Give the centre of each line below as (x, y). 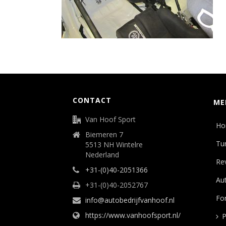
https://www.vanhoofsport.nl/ (133, 215)
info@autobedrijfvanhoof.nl (130, 200)
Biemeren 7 (104, 134)
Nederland (102, 155)
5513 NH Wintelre (114, 145)
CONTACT (92, 100)
